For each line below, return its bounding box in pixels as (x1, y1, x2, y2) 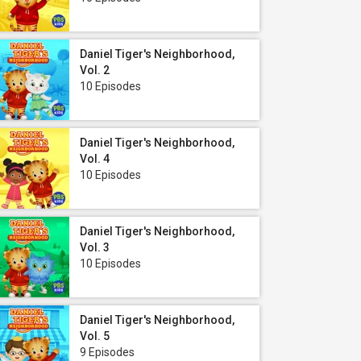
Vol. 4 (80, 152, 110, 165)
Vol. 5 (80, 330, 110, 342)
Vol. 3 (80, 241, 110, 254)
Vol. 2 (80, 64, 110, 77)
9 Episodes (80, 346, 135, 359)
